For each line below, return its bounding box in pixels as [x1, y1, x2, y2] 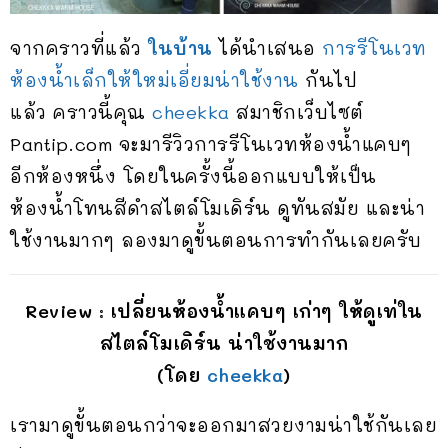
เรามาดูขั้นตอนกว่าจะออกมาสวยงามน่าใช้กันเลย [10, 412, 437, 437]
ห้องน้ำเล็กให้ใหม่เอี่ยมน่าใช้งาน [10, 67, 299, 92]
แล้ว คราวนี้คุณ [10, 99, 152, 124]
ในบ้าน [148, 35, 219, 60]
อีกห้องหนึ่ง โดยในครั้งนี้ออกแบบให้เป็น [10, 163, 377, 188]
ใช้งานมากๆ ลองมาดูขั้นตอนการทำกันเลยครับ [10, 227, 422, 252]
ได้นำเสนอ [219, 35, 322, 60]
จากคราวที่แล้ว [10, 35, 148, 60]
